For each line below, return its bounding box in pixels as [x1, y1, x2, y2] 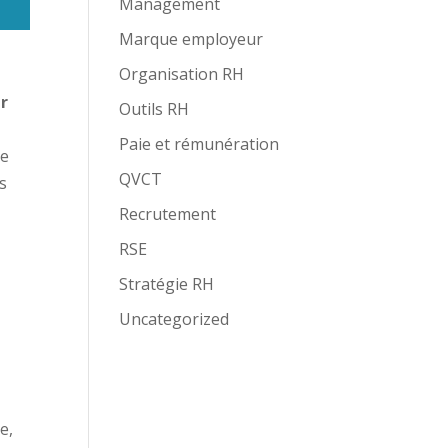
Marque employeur [119, 28, 264, 50]
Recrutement [119, 203, 217, 225]
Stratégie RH [119, 273, 215, 295]
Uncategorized [119, 308, 230, 330]
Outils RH [119, 98, 190, 120]
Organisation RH [119, 63, 245, 85]
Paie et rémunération [119, 133, 280, 155]
